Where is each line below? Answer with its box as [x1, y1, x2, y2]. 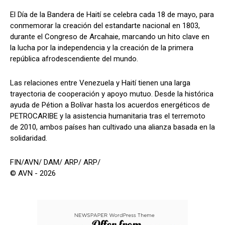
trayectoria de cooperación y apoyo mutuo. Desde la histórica [10, 89, 213, 99]
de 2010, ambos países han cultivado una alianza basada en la [10, 123, 215, 132]
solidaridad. [10, 134, 47, 143]
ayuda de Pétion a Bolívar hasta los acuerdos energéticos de [10, 100, 210, 110]
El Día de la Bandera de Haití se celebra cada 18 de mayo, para [10, 10, 214, 20]
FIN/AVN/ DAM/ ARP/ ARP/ [10, 158, 100, 167]
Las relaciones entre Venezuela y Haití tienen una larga [10, 78, 190, 88]
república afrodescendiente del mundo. [10, 54, 138, 64]
